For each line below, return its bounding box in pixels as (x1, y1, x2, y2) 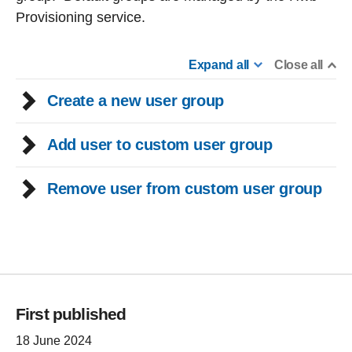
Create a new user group (47, 92, 224, 110)
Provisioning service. (16, 9, 145, 26)
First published (16, 305, 126, 324)
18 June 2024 (16, 334, 92, 348)
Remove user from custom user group (47, 180, 322, 198)
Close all (273, 58, 323, 72)
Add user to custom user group (47, 136, 273, 154)
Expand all (189, 58, 249, 72)
